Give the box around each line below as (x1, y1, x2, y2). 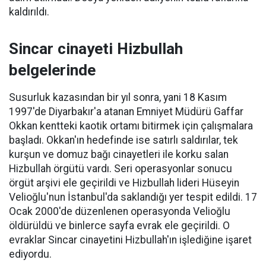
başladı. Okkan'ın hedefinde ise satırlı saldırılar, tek (9, 134, 238, 146)
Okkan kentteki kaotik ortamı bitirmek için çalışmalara (9, 120, 253, 132)
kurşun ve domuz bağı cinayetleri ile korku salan (9, 148, 229, 160)
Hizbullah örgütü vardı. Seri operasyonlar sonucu (9, 163, 232, 175)
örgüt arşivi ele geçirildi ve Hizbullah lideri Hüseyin (9, 177, 239, 189)
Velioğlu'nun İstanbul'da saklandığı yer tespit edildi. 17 (9, 191, 257, 203)
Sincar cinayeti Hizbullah (9, 40, 183, 58)
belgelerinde (9, 61, 96, 79)
